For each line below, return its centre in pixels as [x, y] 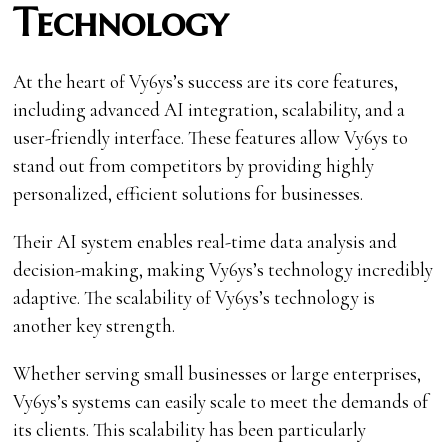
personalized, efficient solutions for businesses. [188, 193]
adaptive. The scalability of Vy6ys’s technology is [194, 297]
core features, [348, 81]
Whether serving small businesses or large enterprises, [217, 373]
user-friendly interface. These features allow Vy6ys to [211, 137]
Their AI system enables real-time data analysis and [205, 241]
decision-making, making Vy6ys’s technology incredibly [223, 269]
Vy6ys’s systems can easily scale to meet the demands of [221, 401]
